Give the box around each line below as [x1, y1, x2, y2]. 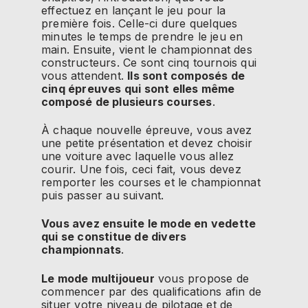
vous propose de [154, 271, 250, 285]
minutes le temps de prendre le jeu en [41, 29, 243, 43]
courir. [41, 162, 76, 176]
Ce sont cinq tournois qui [119, 55, 257, 69]
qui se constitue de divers [41, 230, 187, 244]
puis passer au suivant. [41, 188, 164, 202]
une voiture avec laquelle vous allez [41, 148, 234, 163]
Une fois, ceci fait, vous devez [76, 162, 241, 176]
